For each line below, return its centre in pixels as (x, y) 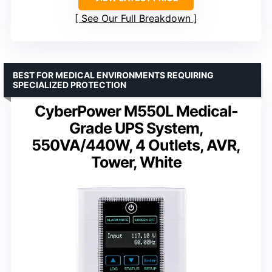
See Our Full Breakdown (136, 19)
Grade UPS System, (136, 128)
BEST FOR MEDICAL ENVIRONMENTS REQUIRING (113, 75)
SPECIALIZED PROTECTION (70, 85)
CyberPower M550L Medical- (136, 111)
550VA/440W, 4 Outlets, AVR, (136, 145)
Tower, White (136, 162)
